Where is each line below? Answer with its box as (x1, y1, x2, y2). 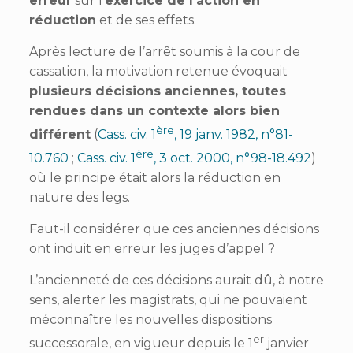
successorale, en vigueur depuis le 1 (28, 336, 253, 351)
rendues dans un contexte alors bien (28, 102, 280, 118)
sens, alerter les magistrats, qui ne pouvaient (28, 292, 307, 308)
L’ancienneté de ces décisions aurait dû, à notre (28, 273, 324, 288)
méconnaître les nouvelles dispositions (28, 312, 272, 328)
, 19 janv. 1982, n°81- (173, 126, 293, 142)
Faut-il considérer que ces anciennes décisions (28, 221, 319, 237)
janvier (263, 336, 309, 351)
